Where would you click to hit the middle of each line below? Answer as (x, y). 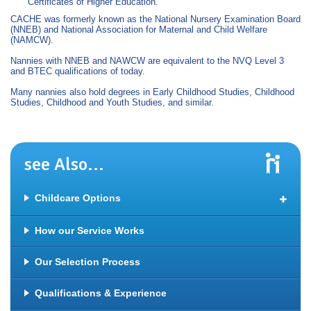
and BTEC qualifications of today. (78, 71)
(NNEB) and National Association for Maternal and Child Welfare (139, 30)
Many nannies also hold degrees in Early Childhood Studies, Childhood (152, 92)
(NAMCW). (32, 40)
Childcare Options (78, 198)
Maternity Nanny (98, 244)
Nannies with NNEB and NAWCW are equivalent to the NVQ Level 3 (147, 61)
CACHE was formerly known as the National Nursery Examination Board (155, 19)
